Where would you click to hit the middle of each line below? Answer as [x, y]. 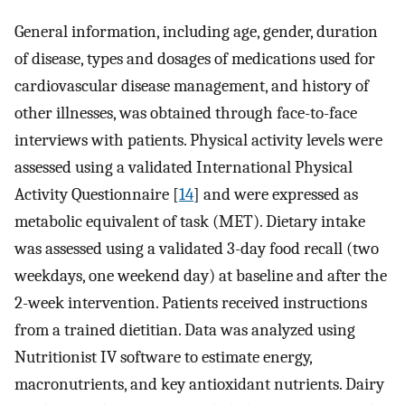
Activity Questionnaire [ [97, 195]
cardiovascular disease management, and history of [192, 86]
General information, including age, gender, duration [196, 32]
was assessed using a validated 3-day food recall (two [197, 249]
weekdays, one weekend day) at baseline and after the [201, 276]
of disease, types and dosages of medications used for [195, 59]
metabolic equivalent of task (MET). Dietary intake [190, 222]
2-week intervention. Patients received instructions [191, 303]
